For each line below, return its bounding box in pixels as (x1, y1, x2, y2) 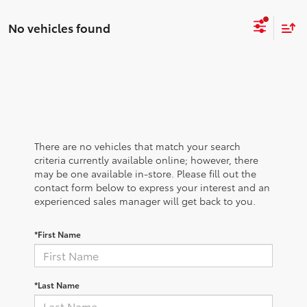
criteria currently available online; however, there (34, 152, 258, 167)
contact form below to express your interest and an (34, 180, 270, 194)
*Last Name (34, 278, 79, 291)
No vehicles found (8, 19, 110, 36)
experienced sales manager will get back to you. (34, 193, 256, 208)
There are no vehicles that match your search (34, 138, 241, 153)
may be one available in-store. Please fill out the (34, 166, 256, 180)
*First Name (34, 228, 81, 240)
